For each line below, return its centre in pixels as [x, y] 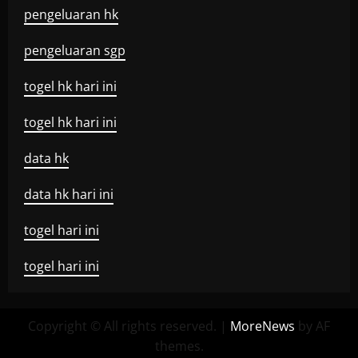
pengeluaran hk [71, 14]
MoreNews [263, 326]
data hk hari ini [69, 194]
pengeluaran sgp [75, 50]
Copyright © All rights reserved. [124, 326]
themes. [179, 346]
